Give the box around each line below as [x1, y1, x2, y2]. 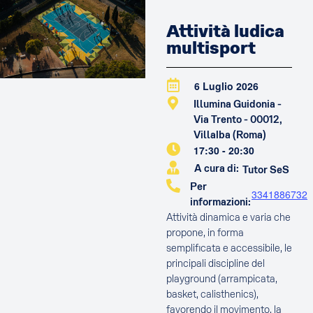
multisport [166, 37, 256, 59]
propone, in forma [166, 226, 244, 240]
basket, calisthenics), [166, 288, 259, 301]
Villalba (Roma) [194, 129, 267, 142]
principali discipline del [166, 257, 265, 270]
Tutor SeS [242, 163, 289, 177]
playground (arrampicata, [166, 272, 277, 286]
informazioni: [190, 196, 252, 209]
